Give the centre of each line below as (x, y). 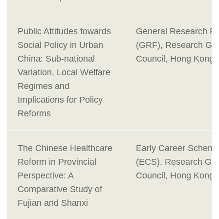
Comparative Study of (60, 189)
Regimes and (44, 86)
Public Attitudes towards (64, 32)
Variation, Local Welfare (64, 73)
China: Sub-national (56, 59)
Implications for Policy (60, 100)
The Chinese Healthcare (65, 148)
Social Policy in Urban (60, 45)
